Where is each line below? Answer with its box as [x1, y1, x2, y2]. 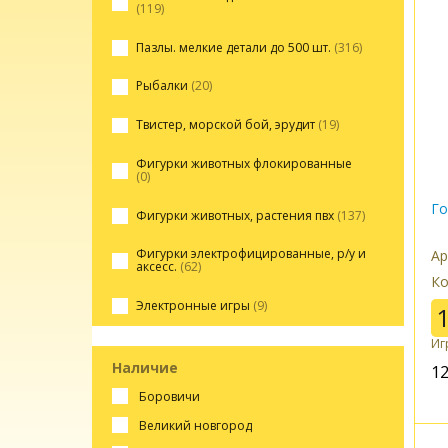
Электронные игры [135, 296, 253, 314]
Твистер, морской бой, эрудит [135, 116, 318, 134]
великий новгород [146, 416, 252, 434]
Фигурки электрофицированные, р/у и [135, 245, 366, 263]
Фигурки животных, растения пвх [135, 206, 337, 224]
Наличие [112, 357, 178, 377]
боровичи [146, 387, 200, 405]
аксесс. [135, 258, 180, 276]
